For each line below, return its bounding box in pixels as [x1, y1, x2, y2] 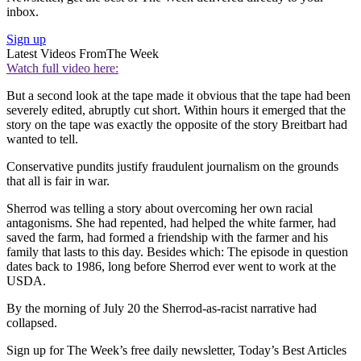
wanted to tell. [6, 131, 78, 146]
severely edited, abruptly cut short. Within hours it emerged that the [6, 102, 346, 117]
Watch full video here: [6, 60, 118, 75]
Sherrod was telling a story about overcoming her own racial [6, 201, 313, 215]
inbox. [6, 4, 39, 19]
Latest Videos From [6, 46, 106, 60]
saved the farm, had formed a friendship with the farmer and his [6, 230, 328, 244]
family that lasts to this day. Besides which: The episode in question [6, 244, 348, 259]
